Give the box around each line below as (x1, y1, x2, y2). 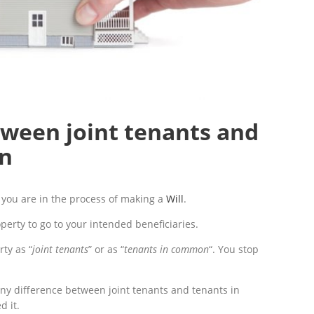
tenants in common (124, 242, 209, 256)
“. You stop (209, 242, 259, 256)
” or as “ (88, 242, 124, 256)
